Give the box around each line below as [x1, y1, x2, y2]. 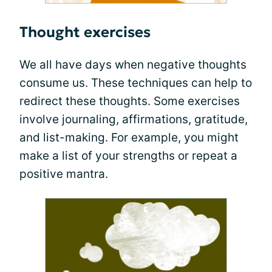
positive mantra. [19, 166, 108, 181]
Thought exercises [19, 22, 151, 41]
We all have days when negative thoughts [19, 57, 246, 72]
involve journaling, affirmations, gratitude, [19, 112, 248, 126]
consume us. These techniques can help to [19, 75, 252, 90]
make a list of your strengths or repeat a [19, 148, 237, 163]
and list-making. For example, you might [19, 130, 239, 144]
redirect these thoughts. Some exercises [19, 93, 240, 108]
